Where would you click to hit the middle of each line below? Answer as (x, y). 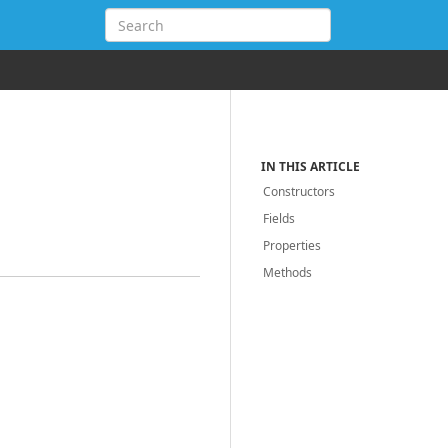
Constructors (299, 191)
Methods (288, 272)
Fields (279, 218)
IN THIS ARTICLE (311, 166)
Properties (292, 245)
